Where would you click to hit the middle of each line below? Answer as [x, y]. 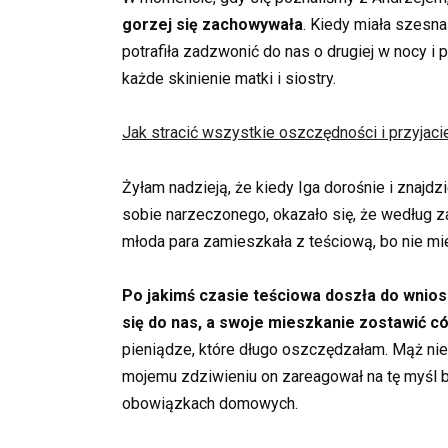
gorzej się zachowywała [212, 25]
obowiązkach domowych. [210, 403]
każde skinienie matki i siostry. [229, 79]
